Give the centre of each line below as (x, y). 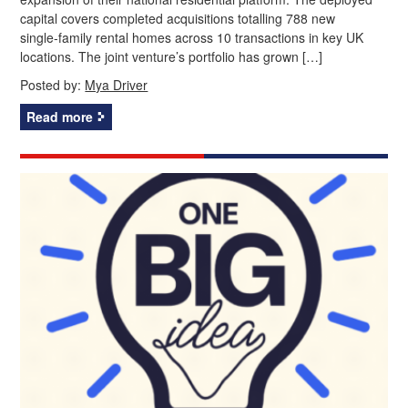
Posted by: (53, 84)
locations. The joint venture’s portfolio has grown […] (172, 56)
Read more (60, 116)
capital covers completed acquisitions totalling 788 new (178, 18)
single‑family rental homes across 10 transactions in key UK (192, 37)
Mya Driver (117, 84)
